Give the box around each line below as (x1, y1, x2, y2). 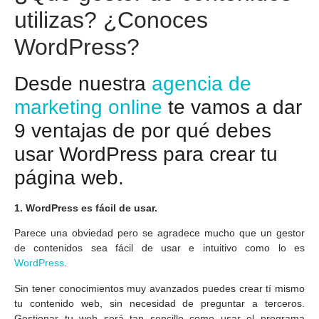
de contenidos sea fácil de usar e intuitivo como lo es (14, 242, 305, 254)
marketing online (14, 96, 162, 118)
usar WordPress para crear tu (14, 143, 278, 165)
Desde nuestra (14, 73, 152, 95)
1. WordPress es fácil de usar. (14, 202, 157, 214)
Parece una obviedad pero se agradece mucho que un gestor (14, 227, 305, 239)
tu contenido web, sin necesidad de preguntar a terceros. (14, 297, 305, 309)
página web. (14, 167, 124, 189)
